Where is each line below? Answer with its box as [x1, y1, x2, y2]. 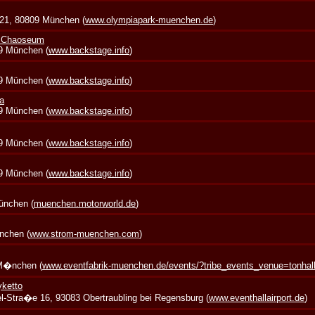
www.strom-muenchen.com [30, 229, 140, 240]
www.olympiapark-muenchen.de [85, 15, 214, 26]
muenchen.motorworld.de [34, 198, 136, 210]
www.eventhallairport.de [209, 292, 305, 304]
